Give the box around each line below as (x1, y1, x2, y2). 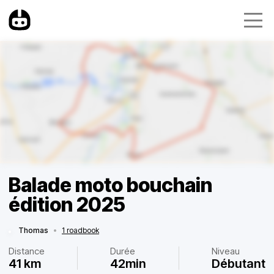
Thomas (18, 226, 48, 235)
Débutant (212, 256, 265, 271)
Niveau (212, 245, 240, 257)
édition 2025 (9, 193, 125, 217)
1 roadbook (62, 226, 99, 235)
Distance (9, 245, 45, 257)
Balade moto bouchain (9, 173, 212, 197)
